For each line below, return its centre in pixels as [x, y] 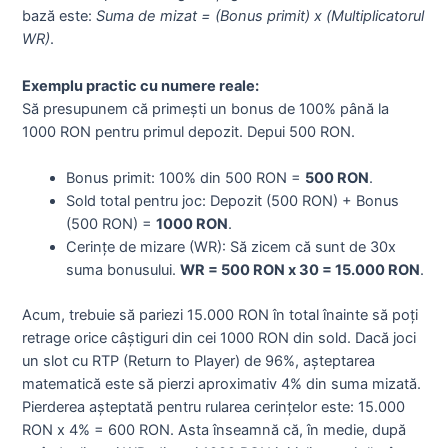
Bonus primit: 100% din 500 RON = [186, 178]
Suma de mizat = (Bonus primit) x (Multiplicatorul [260, 16]
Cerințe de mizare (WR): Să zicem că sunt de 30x [231, 247]
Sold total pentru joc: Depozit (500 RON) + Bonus [233, 201]
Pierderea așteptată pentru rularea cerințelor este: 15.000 [214, 406]
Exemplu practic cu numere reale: [141, 85]
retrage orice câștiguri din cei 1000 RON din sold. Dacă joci [219, 337]
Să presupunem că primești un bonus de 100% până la [206, 108]
